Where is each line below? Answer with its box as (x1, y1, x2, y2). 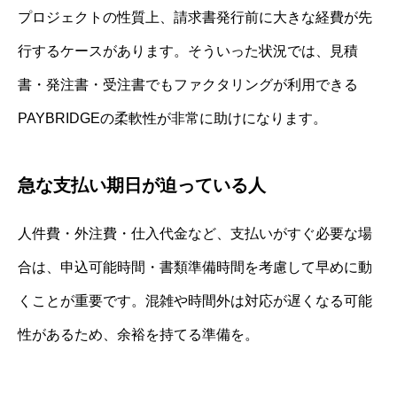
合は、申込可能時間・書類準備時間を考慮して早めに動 (18, 259, 372, 275)
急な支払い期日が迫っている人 (18, 175, 266, 195)
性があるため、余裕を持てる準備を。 (18, 326, 259, 342)
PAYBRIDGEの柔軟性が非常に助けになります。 (18, 110, 327, 126)
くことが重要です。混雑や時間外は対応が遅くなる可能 (18, 292, 372, 308)
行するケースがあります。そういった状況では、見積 (18, 43, 358, 58)
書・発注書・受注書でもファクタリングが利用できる (18, 76, 358, 92)
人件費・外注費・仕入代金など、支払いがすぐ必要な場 (18, 225, 372, 241)
